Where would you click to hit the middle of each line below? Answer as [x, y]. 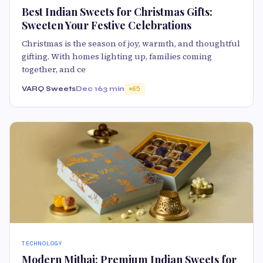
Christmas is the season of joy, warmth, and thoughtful [131, 43]
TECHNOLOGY [42, 244]
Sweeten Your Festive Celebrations [107, 25]
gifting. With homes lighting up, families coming [117, 56]
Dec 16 [89, 88]
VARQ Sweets [49, 88]
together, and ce [54, 69]
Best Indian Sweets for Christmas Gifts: [117, 11]
